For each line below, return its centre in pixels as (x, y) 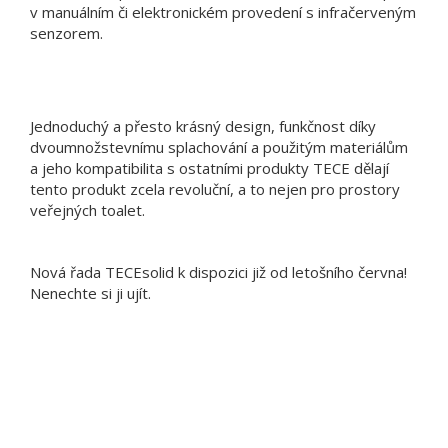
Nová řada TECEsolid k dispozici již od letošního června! (218, 271)
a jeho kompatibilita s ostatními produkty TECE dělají (209, 167)
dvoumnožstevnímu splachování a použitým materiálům (219, 146)
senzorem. (66, 32)
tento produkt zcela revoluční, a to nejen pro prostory (215, 188)
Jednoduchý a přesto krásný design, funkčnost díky (203, 125)
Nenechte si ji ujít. (90, 292)
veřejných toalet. (87, 209)
